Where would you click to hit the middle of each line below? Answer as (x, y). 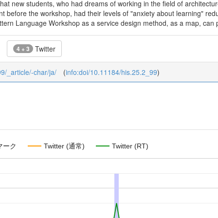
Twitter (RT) (130, 146)
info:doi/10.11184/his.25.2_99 (111, 72)
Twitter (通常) (64, 146)
